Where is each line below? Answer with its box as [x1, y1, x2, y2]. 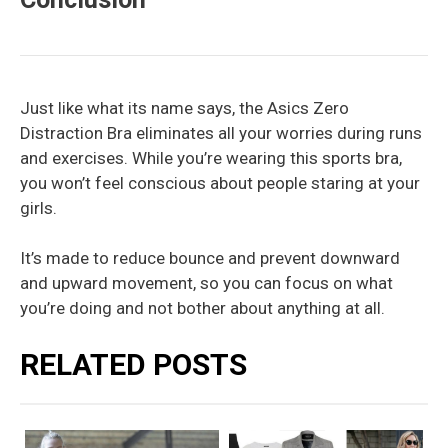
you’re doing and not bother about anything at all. [20, 298, 385, 319]
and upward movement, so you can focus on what [20, 273, 393, 294]
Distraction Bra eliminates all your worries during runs [20, 122, 422, 143]
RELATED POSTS [20, 346, 247, 382]
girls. [20, 197, 57, 218]
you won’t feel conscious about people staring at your [20, 172, 420, 193]
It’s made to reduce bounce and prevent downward [20, 248, 400, 269]
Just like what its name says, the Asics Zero [20, 97, 349, 118]
